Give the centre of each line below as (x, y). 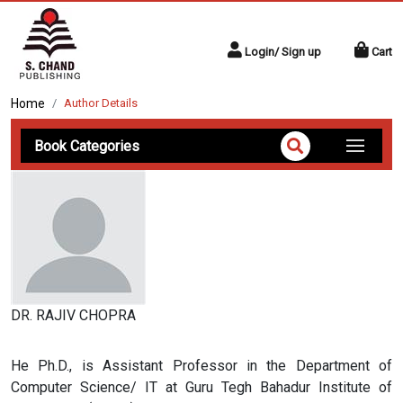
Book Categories (87, 146)
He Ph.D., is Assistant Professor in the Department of (201, 366)
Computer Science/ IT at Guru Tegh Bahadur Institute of (201, 387)
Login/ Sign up (283, 52)
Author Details (101, 103)
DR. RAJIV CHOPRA (73, 315)
